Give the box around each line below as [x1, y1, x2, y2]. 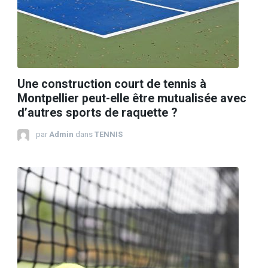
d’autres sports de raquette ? [17, 106, 177, 120]
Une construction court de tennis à [17, 77, 206, 92]
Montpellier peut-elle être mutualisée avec [17, 92, 246, 106]
